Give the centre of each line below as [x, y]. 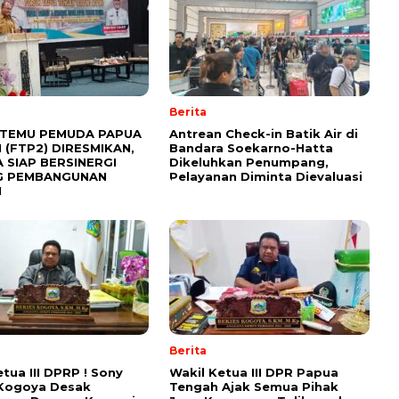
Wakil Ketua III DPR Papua [254, 373]
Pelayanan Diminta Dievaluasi [266, 177]
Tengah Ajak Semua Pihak [254, 387]
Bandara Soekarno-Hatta [251, 148]
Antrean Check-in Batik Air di [264, 134]
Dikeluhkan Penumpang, [249, 163]
